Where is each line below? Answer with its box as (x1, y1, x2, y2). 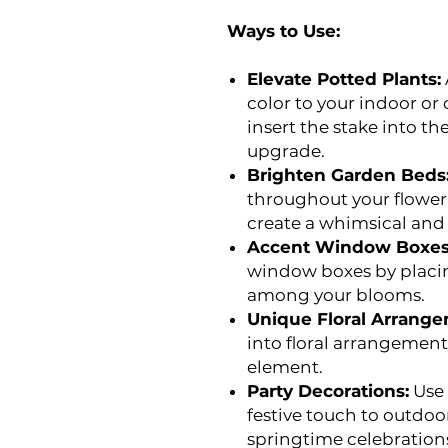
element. (247, 357, 323, 377)
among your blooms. (247, 285, 425, 305)
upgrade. (247, 141, 325, 161)
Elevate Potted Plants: (247, 69, 441, 89)
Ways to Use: (227, 21, 340, 41)
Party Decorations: (247, 381, 409, 401)
